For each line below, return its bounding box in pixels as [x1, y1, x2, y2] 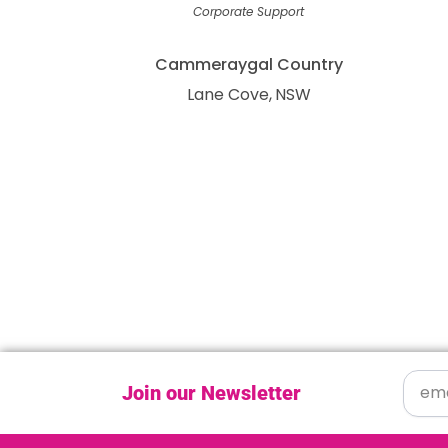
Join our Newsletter [122, 381, 301, 405]
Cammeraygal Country [154, 53, 343, 76]
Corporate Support [193, 3, 304, 20]
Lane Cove [186, 83, 269, 106]
